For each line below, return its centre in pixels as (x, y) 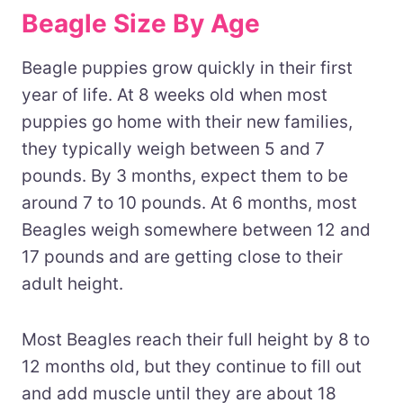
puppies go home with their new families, (187, 121)
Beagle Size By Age (141, 23)
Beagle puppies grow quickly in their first (187, 67)
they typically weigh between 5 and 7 (173, 148)
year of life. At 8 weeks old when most (175, 94)
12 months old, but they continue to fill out (192, 366)
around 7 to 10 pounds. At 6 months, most (189, 202)
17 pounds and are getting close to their (182, 256)
